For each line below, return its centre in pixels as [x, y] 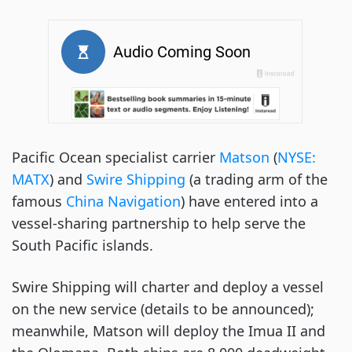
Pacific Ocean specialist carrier [114, 157]
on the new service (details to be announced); [163, 309]
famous [37, 201]
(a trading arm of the [257, 179]
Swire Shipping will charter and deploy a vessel [168, 287]
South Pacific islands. [82, 245]
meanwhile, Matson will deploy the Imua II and [169, 331]
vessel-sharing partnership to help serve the [159, 223]
